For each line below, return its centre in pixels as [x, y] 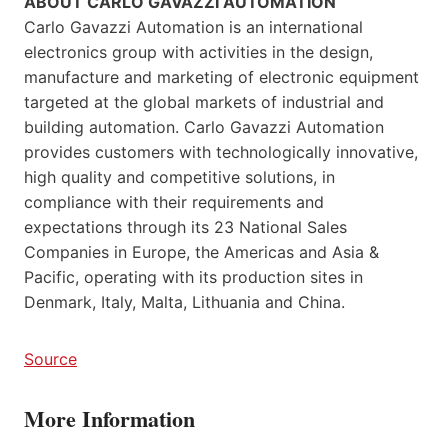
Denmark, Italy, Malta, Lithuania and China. [184, 301]
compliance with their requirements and [174, 201]
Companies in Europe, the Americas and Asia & [201, 251]
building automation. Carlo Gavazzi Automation [204, 126]
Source [50, 358]
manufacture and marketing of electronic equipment [221, 76]
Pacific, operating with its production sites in [193, 276]
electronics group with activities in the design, [198, 51]
